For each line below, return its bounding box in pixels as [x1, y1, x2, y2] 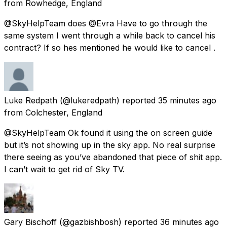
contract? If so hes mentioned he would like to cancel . [4, 42, 215, 53]
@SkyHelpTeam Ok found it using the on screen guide [4, 127, 212, 138]
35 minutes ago [158, 95, 216, 105]
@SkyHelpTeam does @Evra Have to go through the [4, 18, 207, 28]
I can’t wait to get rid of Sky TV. [4, 164, 125, 174]
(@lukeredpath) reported [60, 95, 156, 105]
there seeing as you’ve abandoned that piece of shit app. [4, 152, 222, 162]
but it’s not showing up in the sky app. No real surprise [4, 139, 215, 150]
